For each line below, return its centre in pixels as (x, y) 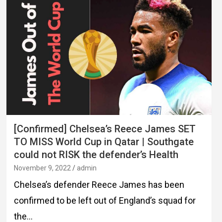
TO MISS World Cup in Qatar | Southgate (104, 141)
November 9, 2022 (42, 168)
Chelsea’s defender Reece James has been (99, 184)
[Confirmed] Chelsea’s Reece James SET (105, 129)
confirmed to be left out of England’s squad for (105, 200)
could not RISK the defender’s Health (96, 154)
